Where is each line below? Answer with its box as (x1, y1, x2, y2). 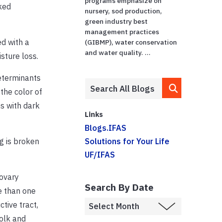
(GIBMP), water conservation (85, 37, 177, 47)
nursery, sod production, (85, 6, 163, 15)
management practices (85, 27, 160, 36)
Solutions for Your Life (85, 136, 170, 146)
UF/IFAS (85, 149, 115, 160)
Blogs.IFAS (85, 122, 127, 133)
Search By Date (85, 180, 154, 193)
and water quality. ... (85, 48, 151, 57)
